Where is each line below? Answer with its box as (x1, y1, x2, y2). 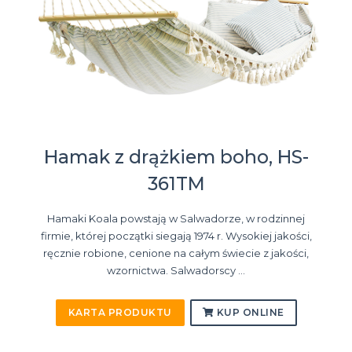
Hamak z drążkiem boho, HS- (43, 145, 309, 168)
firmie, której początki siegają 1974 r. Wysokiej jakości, (40, 229, 312, 242)
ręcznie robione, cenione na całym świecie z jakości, (43, 246, 309, 259)
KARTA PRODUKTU (68, 306, 172, 318)
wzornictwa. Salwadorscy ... (107, 263, 245, 277)
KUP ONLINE (214, 306, 284, 318)
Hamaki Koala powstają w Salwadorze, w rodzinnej (47, 211, 305, 225)
